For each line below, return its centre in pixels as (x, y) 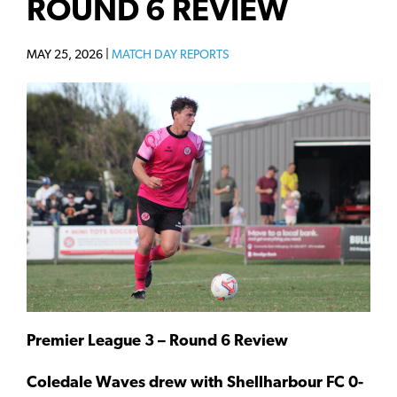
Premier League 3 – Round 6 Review (157, 341)
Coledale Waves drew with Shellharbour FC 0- (195, 383)
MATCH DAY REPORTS (170, 56)
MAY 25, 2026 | (69, 56)
